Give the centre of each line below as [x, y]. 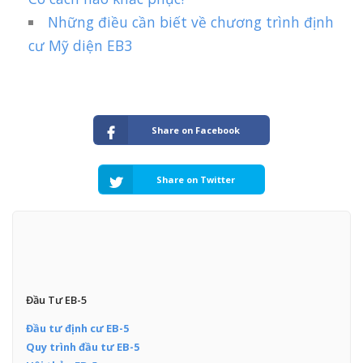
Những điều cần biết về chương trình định [191, 22]
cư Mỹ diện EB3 [80, 46]
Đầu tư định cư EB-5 [77, 329]
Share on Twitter [196, 180]
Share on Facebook [196, 130]
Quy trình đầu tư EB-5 [82, 347]
